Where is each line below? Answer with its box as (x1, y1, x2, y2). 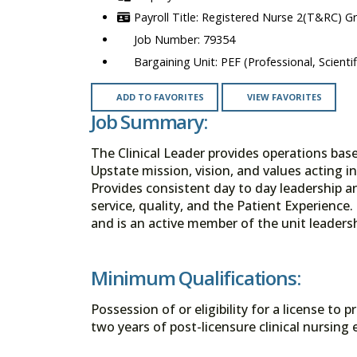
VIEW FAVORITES (246, 91, 322, 104)
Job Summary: (91, 108, 207, 135)
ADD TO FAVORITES (116, 91, 204, 104)
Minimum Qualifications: (91, 264, 300, 291)
